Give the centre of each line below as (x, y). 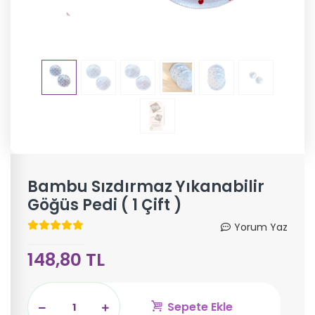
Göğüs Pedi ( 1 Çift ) (105, 205)
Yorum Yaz (261, 227)
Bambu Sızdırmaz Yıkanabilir (146, 187)
